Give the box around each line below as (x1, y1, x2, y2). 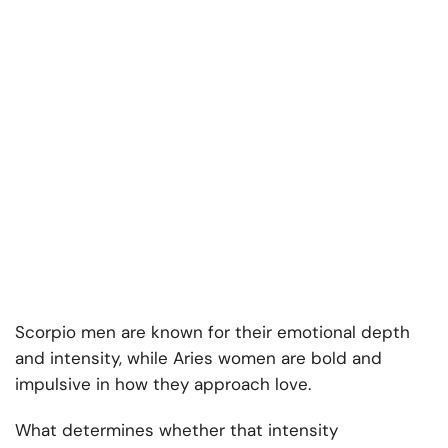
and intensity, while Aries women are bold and (15, 347, 382, 370)
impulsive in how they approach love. (15, 373, 311, 396)
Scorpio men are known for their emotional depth (15, 321, 410, 344)
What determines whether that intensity (15, 419, 338, 442)
